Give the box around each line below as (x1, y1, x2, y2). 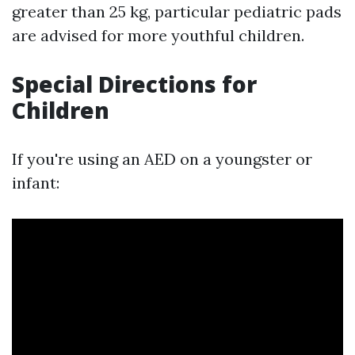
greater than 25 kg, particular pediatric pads (12, 2, 342, 21)
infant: (12, 173, 59, 193)
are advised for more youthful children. (12, 25, 304, 45)
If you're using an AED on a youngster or (12, 149, 312, 169)
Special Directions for (12, 69, 257, 99)
